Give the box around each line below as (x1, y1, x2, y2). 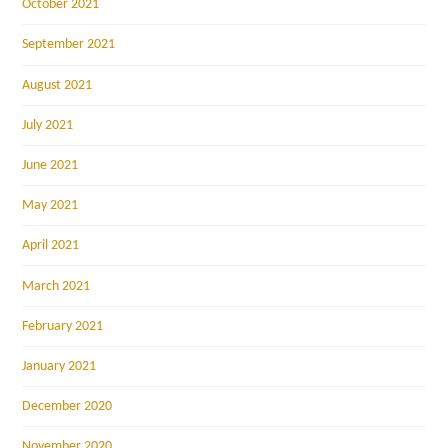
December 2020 (22, 399, 113, 415)
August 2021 (22, 77, 93, 93)
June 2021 (22, 158, 79, 174)
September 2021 (22, 37, 116, 53)
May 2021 (22, 198, 79, 214)
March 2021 (22, 278, 91, 294)
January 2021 (22, 358, 97, 374)
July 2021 (22, 117, 74, 133)
